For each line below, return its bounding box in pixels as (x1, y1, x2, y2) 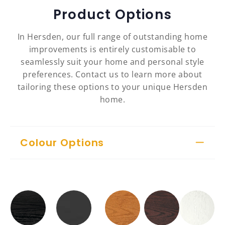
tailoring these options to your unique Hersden (17, 81, 208, 93)
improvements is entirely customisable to (29, 44, 196, 55)
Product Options (53, 6, 172, 24)
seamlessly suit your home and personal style (21, 56, 204, 68)
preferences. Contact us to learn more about (23, 69, 202, 80)
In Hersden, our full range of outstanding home (17, 31, 208, 43)
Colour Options (20, 136, 104, 150)
